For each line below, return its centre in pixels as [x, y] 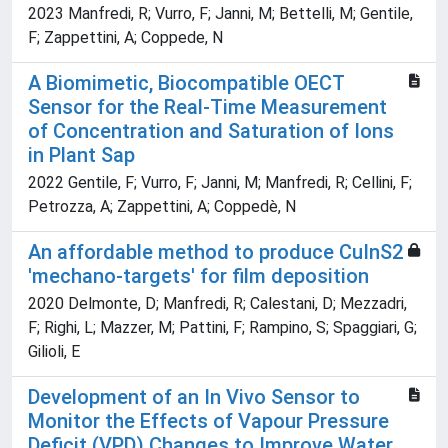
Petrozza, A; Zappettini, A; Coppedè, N [162, 207]
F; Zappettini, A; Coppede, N [125, 38]
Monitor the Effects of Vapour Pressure [208, 421]
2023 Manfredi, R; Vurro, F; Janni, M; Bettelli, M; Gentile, [220, 14]
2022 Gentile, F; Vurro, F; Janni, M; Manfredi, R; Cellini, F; [220, 183]
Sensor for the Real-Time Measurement [207, 107]
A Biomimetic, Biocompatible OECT [186, 83]
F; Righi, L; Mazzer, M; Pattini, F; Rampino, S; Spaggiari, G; [222, 328]
